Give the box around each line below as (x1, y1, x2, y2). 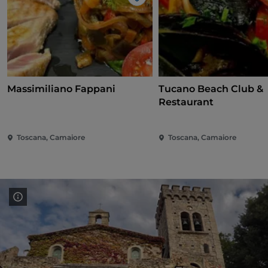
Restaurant (159, 96, 214, 108)
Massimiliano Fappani (7, 83, 115, 95)
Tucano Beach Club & (159, 83, 264, 95)
